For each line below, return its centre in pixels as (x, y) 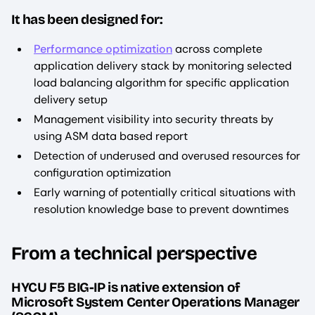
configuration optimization (102, 172)
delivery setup (71, 99)
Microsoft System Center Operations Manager (156, 302)
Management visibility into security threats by (154, 119)
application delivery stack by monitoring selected (163, 65)
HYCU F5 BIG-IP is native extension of (126, 287)
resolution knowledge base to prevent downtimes (161, 209)
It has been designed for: (87, 19)
